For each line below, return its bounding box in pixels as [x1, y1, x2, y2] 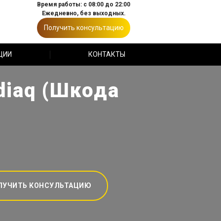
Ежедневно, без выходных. [41, 10, 126, 17]
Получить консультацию [43, 24, 124, 32]
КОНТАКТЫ [88, 50, 125, 58]
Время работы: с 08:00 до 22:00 [37, 1, 130, 8]
